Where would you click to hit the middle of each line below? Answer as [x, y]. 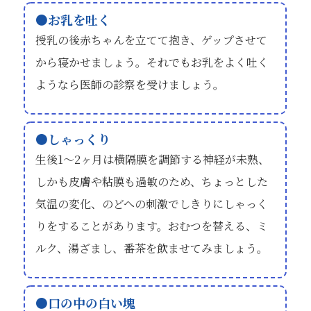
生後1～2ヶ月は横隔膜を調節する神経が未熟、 [153, 159]
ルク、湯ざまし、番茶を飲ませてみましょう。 [152, 248]
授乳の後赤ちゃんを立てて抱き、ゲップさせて [152, 40]
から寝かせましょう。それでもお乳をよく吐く [152, 62]
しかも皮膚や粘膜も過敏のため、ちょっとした [152, 181]
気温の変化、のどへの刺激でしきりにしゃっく [152, 203]
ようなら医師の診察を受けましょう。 [130, 84]
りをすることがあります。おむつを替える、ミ [152, 226]
